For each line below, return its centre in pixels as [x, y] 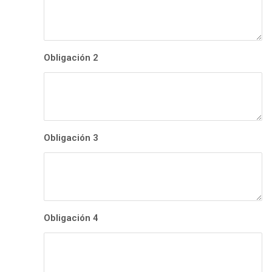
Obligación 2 [71, 58]
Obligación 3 [71, 138]
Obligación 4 [71, 218]
